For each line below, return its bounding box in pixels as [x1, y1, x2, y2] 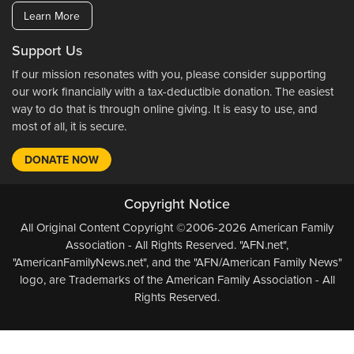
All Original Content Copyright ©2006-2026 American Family [21, 220, 333, 235]
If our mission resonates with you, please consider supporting [12, 67, 326, 82]
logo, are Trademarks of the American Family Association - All [19, 273, 335, 288]
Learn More [24, 9, 81, 23]
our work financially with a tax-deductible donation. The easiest [12, 85, 333, 100]
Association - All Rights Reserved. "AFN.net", [66, 238, 288, 253]
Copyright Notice [124, 195, 230, 213]
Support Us [12, 42, 82, 60]
